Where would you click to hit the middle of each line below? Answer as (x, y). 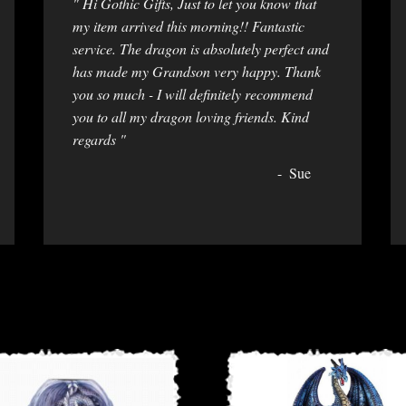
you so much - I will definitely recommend (193, 93)
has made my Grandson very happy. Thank (197, 71)
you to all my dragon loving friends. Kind (191, 116)
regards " (99, 139)
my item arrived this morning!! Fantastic (188, 25)
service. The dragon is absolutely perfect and (201, 48)
